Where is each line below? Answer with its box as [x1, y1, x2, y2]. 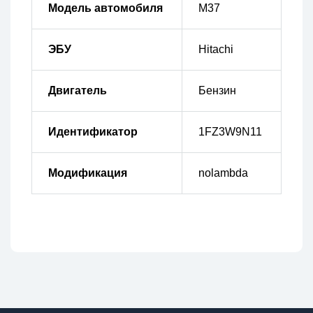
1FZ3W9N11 [198, 126, 262, 138]
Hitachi [198, 43, 233, 56]
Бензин [198, 85, 236, 97]
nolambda [198, 167, 248, 180]
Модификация [48, 167, 127, 180]
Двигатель [48, 85, 107, 97]
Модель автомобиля [48, 2, 163, 15]
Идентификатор [48, 126, 138, 138]
